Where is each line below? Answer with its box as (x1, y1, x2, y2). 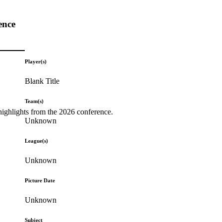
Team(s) (25, 98, 44, 104)
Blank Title (25, 76, 60, 85)
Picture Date (25, 177, 55, 183)
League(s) (25, 137, 49, 144)
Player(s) (25, 58, 47, 64)
